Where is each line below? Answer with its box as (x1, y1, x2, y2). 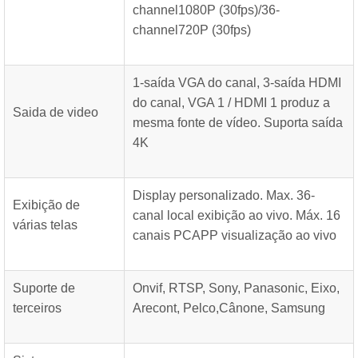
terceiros (13, 301, 62, 315)
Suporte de (13, 281, 75, 295)
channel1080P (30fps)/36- (133, 3, 280, 17)
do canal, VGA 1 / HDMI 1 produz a (133, 96, 330, 109)
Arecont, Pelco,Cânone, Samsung (133, 301, 325, 315)
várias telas (13, 218, 78, 232)
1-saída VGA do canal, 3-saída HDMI (133, 76, 341, 89)
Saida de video (13, 105, 98, 119)
